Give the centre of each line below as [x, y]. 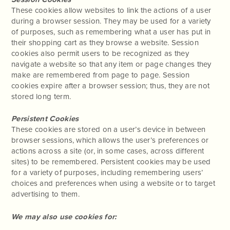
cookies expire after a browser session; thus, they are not [111, 85]
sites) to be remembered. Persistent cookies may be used [111, 162]
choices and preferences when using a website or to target [113, 183]
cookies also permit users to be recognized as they [100, 53]
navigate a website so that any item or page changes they [111, 64]
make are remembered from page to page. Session [101, 75]
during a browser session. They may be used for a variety [111, 21]
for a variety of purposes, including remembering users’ [107, 172]
